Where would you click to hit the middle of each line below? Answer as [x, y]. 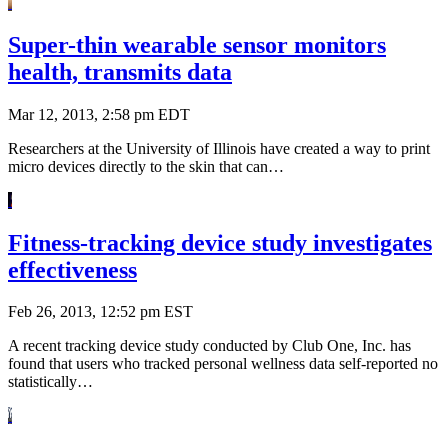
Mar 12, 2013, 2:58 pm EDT [99, 114]
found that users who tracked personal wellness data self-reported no [223, 364]
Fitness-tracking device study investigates [220, 242]
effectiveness [72, 269]
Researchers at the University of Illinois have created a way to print [219, 148]
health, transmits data [120, 71]
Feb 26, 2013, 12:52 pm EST [100, 312]
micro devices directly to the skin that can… [146, 166]
